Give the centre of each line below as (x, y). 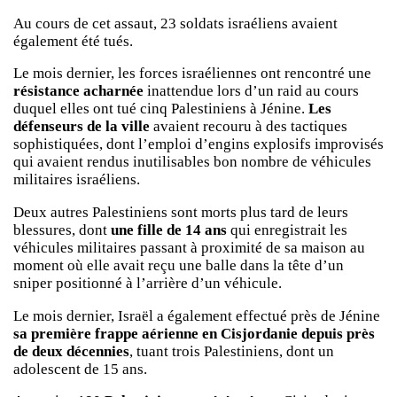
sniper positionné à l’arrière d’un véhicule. (148, 284)
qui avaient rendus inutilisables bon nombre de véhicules (192, 162)
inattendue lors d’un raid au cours (251, 91)
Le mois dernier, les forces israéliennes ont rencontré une (192, 74)
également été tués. (73, 41)
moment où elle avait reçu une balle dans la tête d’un (179, 266)
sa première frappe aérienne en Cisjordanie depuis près (194, 333)
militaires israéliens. (77, 180)
